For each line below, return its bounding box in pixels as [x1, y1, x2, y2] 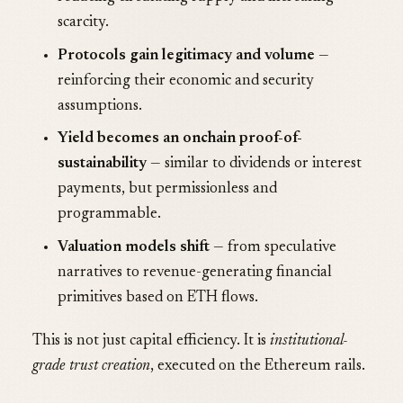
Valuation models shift [58, 239, 210, 255]
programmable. [58, 207, 161, 223]
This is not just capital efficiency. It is [32, 334, 270, 350]
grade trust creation [32, 359, 150, 375]
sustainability [58, 157, 147, 173]
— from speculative [210, 239, 336, 255]
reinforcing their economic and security [58, 73, 314, 89]
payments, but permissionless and [58, 182, 277, 198]
